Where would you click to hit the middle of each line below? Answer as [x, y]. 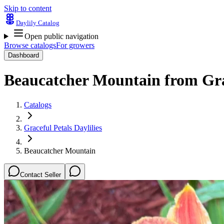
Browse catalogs [30, 45]
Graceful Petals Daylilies [63, 127]
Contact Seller [40, 174]
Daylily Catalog [38, 23]
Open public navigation [61, 36]
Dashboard [23, 55]
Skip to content [28, 8]
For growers [75, 45]
